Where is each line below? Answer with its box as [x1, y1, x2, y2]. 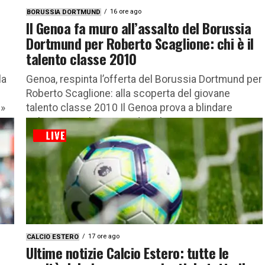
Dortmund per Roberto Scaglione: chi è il [26, 32, 254, 54]
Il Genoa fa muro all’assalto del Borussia [26, 17, 251, 38]
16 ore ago [110, 7, 141, 15]
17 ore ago [88, 232, 119, 240]
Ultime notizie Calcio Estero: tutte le [26, 241, 229, 263]
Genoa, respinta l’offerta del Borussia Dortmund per [26, 73, 262, 85]
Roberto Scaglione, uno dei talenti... [26, 115, 186, 128]
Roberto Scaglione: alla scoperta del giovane [26, 87, 230, 99]
